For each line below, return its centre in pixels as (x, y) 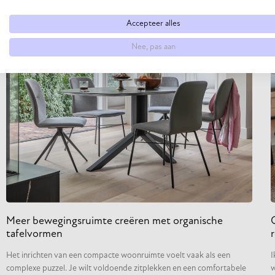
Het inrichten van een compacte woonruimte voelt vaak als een (118, 255)
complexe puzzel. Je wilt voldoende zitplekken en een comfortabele (126, 268)
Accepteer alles (153, 24)
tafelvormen (34, 234)
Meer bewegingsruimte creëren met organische (114, 221)
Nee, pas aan (153, 47)
